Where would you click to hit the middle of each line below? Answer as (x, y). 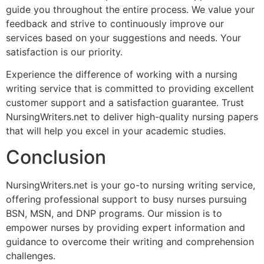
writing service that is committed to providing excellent (130, 88)
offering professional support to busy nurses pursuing (126, 199)
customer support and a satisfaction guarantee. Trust (125, 102)
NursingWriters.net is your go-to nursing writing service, (131, 185)
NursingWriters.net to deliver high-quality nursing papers (132, 116)
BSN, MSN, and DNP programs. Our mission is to (114, 214)
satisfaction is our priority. (64, 52)
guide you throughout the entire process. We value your (130, 9)
